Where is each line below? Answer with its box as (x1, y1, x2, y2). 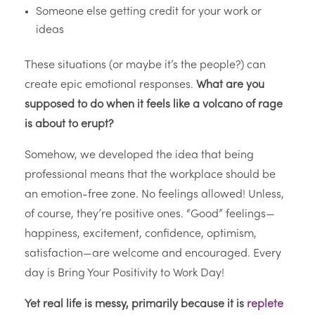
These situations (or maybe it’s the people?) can (25, 60, 266, 72)
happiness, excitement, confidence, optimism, (25, 229, 257, 240)
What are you (196, 79, 264, 91)
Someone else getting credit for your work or (36, 6, 262, 18)
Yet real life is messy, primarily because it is (25, 299, 247, 311)
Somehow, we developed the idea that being (25, 150, 254, 162)
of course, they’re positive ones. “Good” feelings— (25, 209, 275, 221)
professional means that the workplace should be (25, 169, 276, 181)
